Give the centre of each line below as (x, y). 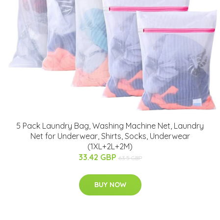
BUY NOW (110, 184)
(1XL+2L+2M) (110, 146)
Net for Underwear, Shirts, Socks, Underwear (110, 136)
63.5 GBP (130, 158)
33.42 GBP (98, 157)
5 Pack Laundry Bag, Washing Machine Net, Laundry (110, 125)
